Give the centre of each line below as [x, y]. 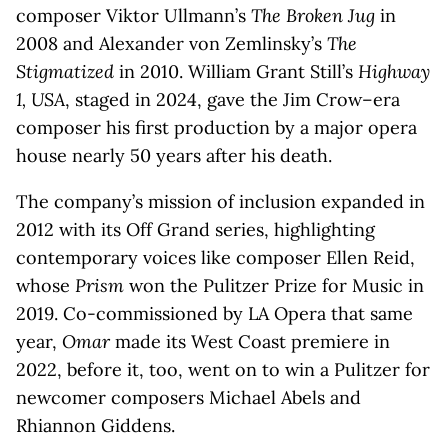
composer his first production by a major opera [216, 127]
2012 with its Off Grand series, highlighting [195, 229]
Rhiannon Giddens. [95, 425]
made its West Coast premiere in [250, 341]
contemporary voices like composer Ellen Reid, [215, 257]
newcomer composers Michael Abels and [188, 397]
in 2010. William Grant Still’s [236, 71]
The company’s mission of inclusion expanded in [220, 201]
